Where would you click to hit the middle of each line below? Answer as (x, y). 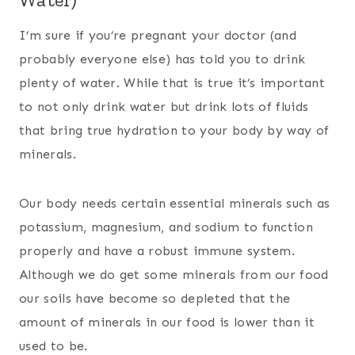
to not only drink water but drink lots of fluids (164, 107)
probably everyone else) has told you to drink (162, 59)
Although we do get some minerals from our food (174, 275)
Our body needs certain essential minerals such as (175, 204)
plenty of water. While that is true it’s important (172, 83)
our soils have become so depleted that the (155, 299)
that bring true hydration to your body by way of (174, 131)
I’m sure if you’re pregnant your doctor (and (158, 36)
